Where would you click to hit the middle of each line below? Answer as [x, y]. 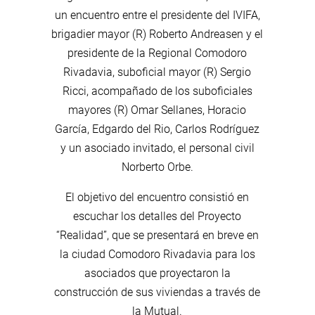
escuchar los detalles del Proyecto [157, 216]
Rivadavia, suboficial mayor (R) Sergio [157, 72]
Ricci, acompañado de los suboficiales [157, 91]
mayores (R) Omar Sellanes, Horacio [157, 110]
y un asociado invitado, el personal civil [157, 148]
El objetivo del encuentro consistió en [157, 197]
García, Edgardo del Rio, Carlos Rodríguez [157, 129]
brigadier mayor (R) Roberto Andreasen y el [157, 34]
